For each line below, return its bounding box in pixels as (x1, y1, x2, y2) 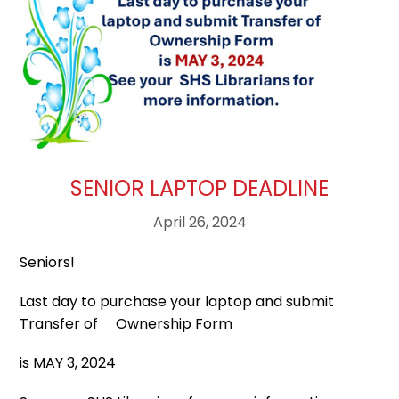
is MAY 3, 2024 (20, 352, 117, 373)
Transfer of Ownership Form (20, 313, 233, 334)
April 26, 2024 (152, 211, 247, 232)
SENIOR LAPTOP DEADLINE (70, 173, 329, 203)
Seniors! (20, 251, 76, 273)
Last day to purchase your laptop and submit (20, 290, 335, 312)
